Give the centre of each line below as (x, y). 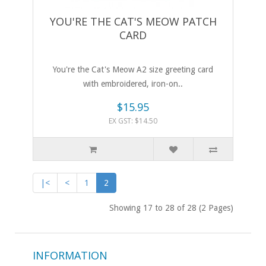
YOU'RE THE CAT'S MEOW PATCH (133, 22)
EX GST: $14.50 (133, 121)
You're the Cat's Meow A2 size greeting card (133, 70)
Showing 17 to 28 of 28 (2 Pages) (171, 208)
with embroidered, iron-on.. (133, 84)
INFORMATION (70, 256)
